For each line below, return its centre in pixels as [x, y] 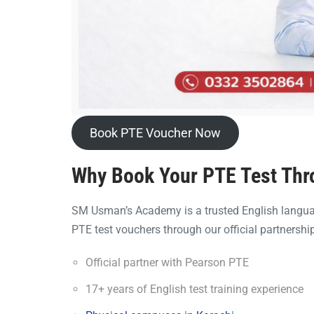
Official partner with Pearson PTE [167, 262]
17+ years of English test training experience [194, 289]
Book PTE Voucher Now [155, 132]
